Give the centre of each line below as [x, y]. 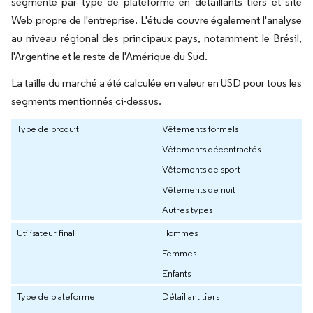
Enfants [176, 274]
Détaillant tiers [191, 297]
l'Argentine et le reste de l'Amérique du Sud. [109, 57]
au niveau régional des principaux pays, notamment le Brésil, [156, 38]
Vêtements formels [200, 129]
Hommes [180, 233]
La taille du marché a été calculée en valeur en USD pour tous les [156, 83]
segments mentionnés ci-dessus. [86, 101]
